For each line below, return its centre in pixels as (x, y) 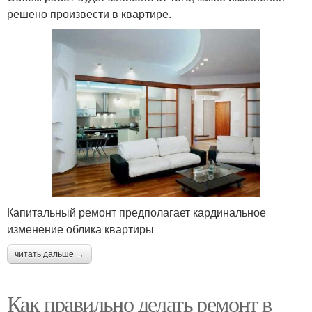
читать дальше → (49, 254)
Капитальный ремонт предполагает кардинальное (136, 212)
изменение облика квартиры (80, 228)
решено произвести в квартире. (89, 14)
